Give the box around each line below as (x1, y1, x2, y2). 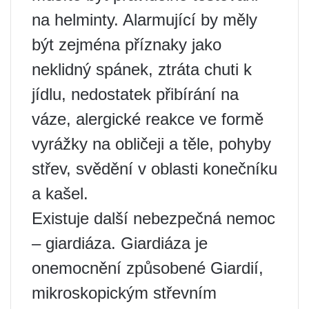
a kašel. (32, 184, 88, 203)
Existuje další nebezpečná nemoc (32, 209, 275, 228)
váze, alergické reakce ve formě (32, 110, 263, 128)
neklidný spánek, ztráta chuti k (32, 60, 252, 79)
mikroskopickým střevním (32, 283, 217, 302)
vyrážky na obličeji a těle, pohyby (32, 134, 271, 153)
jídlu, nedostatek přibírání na (32, 85, 239, 103)
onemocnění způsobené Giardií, (32, 259, 263, 277)
